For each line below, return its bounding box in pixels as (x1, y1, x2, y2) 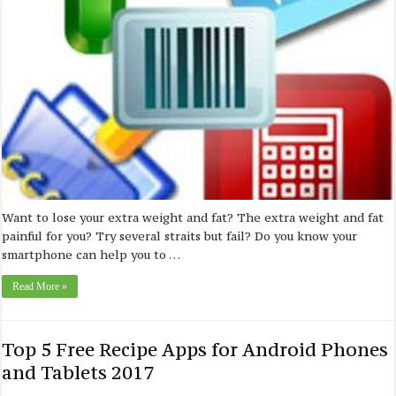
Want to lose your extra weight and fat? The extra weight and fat (2, 209, 385, 226)
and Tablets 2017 (2, 361, 155, 385)
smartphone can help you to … (2, 247, 181, 263)
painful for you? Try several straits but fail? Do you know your (2, 228, 358, 245)
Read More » (12, 280, 68, 293)
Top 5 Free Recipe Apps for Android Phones (2, 338, 389, 362)
